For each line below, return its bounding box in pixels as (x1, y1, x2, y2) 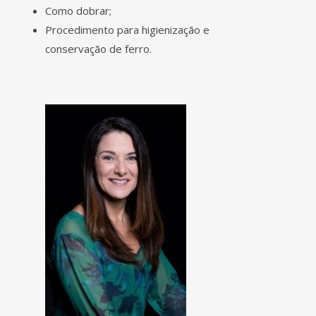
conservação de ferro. (45, 41, 152, 56)
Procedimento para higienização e (45, 22, 209, 37)
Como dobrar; (45, 3, 111, 18)
